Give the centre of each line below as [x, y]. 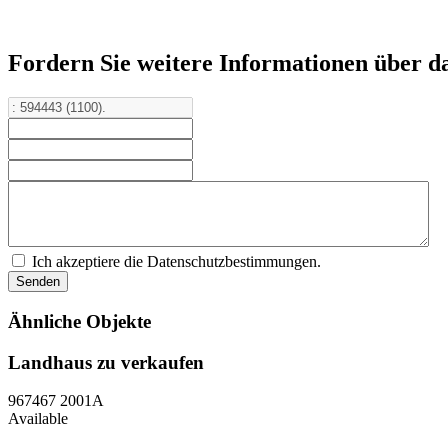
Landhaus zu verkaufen [106, 362]
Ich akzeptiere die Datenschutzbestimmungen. [176, 262]
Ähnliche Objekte [79, 322]
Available [38, 419]
